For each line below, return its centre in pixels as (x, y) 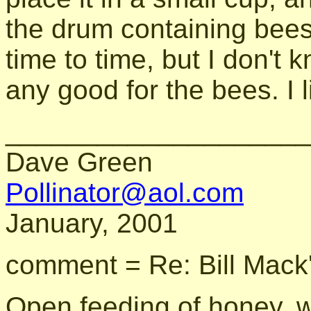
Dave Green (79, 162)
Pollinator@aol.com (125, 192)
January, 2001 (92, 223)
